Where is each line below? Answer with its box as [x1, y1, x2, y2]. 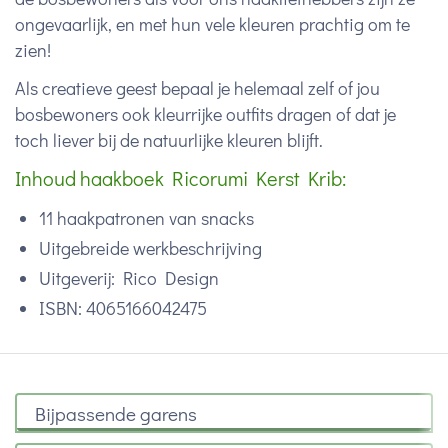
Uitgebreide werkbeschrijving [39, 236, 262, 261]
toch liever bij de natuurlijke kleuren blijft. [15, 128, 323, 153]
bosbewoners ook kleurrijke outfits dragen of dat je [15, 102, 396, 127]
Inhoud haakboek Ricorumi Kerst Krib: [15, 165, 346, 192]
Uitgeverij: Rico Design [39, 266, 219, 291]
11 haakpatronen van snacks [39, 206, 254, 231]
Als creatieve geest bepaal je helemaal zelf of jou [15, 76, 380, 101]
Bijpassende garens [35, 400, 197, 426]
